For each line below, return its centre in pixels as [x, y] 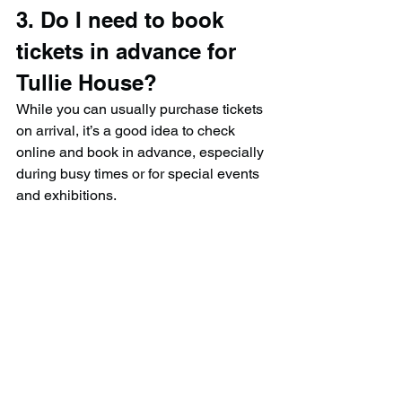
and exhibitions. [66, 196]
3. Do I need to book [123, 20]
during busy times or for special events [140, 174]
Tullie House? [87, 83]
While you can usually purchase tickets [141, 109]
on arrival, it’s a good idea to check [127, 131]
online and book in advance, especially [142, 153]
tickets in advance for [129, 52]
